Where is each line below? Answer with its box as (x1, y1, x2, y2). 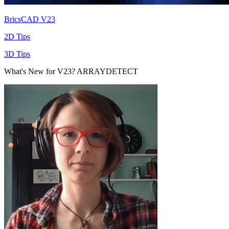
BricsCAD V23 (4, 14, 55, 24)
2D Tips (4, 32, 30, 41)
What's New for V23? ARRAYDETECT (4, 66, 138, 76)
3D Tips (4, 49, 30, 58)
